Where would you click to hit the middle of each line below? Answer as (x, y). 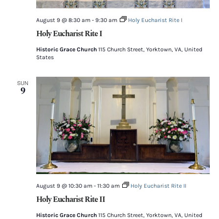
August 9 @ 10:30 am (64, 186)
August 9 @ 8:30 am (63, 20)
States (45, 57)
